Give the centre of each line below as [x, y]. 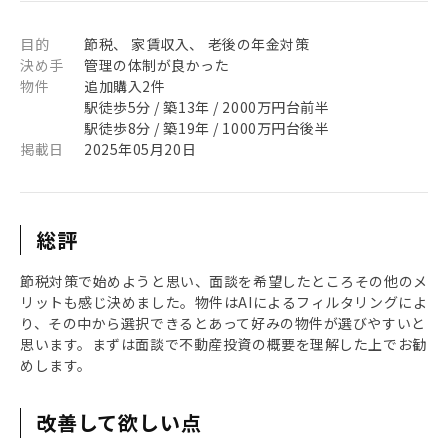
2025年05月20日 [140, 149]
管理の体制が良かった [157, 65]
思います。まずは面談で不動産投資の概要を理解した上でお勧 [223, 344]
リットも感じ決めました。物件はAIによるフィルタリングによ [224, 302]
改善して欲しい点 [119, 422]
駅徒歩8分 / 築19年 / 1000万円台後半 [207, 128]
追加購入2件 [125, 86]
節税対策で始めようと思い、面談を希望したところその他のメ [224, 281]
